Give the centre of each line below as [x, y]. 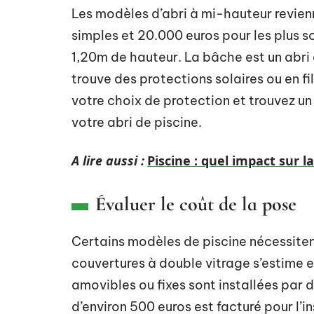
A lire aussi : [108, 161]
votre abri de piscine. [137, 122]
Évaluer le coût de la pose [196, 204]
